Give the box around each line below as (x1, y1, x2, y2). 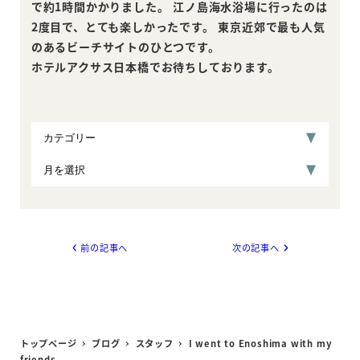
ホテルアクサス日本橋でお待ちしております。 (31, 59, 280, 76)
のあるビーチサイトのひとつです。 (31, 39, 220, 55)
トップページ (19, 337, 77, 350)
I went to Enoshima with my (188, 337, 332, 350)
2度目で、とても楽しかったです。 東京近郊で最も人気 (31, 18, 325, 35)
